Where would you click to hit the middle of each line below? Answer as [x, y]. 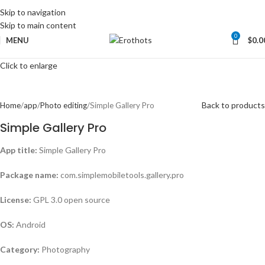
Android [30, 225]
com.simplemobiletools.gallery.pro [121, 175]
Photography [65, 250]
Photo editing [64, 105]
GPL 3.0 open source [71, 200]
